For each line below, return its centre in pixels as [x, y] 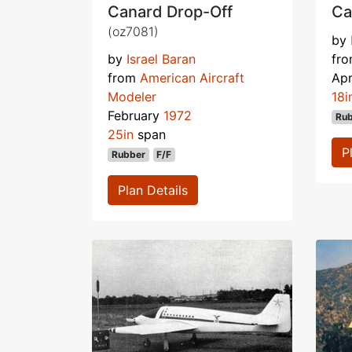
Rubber [128, 154]
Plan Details [153, 190]
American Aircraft [192, 77]
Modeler [132, 96]
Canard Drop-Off [170, 11]
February [136, 115]
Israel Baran [161, 59]
